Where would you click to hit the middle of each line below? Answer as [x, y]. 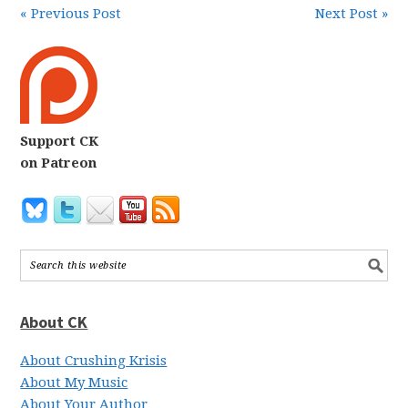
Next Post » [351, 14]
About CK [54, 322]
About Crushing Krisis [94, 361]
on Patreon [59, 163]
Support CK [60, 141]
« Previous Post [71, 14]
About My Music [74, 382]
